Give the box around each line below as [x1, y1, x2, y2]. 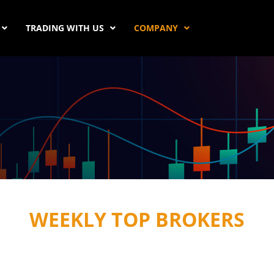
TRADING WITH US [26, 21, 104, 34]
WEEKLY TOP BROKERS [29, 206, 245, 232]
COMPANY [134, 21, 178, 34]
